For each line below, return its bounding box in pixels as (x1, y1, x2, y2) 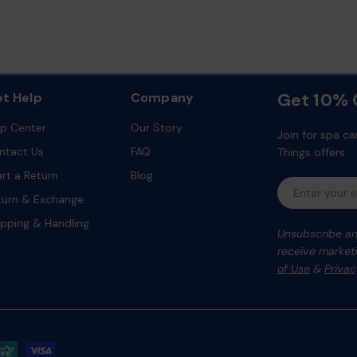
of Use (277, 261, 310, 276)
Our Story (130, 120, 182, 135)
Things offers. (277, 145, 347, 159)
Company (130, 89, 194, 106)
